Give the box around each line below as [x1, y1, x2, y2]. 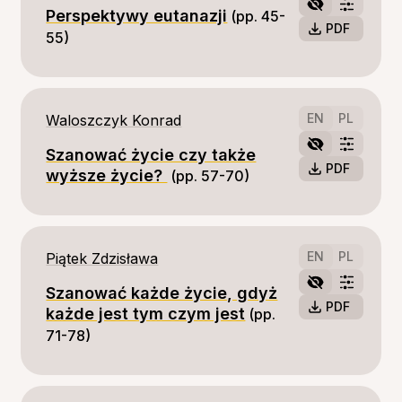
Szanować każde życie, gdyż [46, 284, 278, 302]
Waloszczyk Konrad [46, 111, 182, 129]
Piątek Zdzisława [46, 249, 159, 267]
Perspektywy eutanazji [46, 6, 228, 25]
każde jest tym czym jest [46, 304, 246, 323]
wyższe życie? [46, 166, 168, 185]
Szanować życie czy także [46, 145, 257, 164]
